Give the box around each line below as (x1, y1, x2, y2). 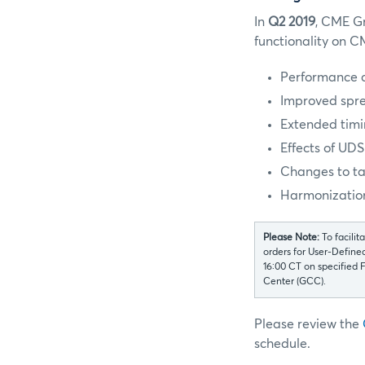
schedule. (254, 337, 310, 351)
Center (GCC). (263, 277, 326, 288)
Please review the (254, 318, 363, 332)
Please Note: (263, 233, 322, 244)
